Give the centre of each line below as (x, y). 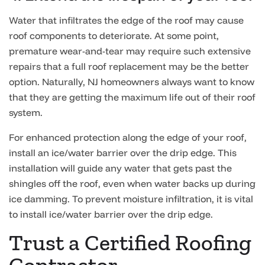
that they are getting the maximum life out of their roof (132, 97)
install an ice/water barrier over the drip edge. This (123, 153)
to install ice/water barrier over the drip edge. (111, 214)
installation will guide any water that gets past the (120, 168)
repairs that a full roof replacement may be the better (129, 66)
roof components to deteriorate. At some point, (114, 35)
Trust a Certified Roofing (130, 243)
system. (26, 112)
